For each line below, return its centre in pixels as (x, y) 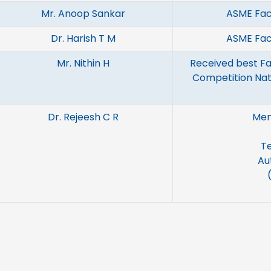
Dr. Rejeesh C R (83, 117)
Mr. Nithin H (83, 63)
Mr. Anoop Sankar (83, 14)
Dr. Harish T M (83, 38)
